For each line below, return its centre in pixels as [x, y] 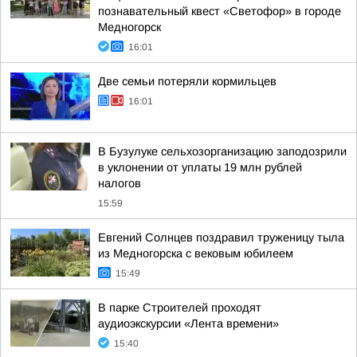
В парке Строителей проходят [180, 308]
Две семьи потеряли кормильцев [187, 81]
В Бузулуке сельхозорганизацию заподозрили [222, 151]
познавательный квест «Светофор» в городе [220, 11]
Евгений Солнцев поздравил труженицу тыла [221, 237]
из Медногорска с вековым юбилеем [196, 253]
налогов [120, 183]
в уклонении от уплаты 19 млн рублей [200, 167]
